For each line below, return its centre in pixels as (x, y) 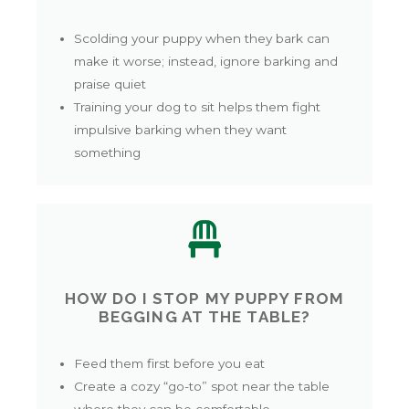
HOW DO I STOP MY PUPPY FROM (204, 299)
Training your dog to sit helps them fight (198, 106)
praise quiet (110, 84)
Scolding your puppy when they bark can (202, 38)
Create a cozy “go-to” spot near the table (202, 386)
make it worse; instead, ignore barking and (206, 61)
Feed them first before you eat (170, 363)
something (108, 152)
